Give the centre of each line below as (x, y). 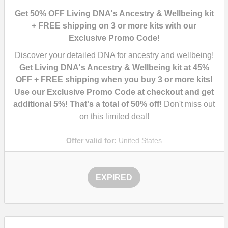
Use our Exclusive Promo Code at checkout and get (114, 92)
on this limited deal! (114, 116)
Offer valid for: (91, 140)
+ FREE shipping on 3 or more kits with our (114, 26)
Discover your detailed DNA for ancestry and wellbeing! (114, 55)
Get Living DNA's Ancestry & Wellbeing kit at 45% (114, 67)
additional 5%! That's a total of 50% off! (88, 104)
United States (139, 140)
